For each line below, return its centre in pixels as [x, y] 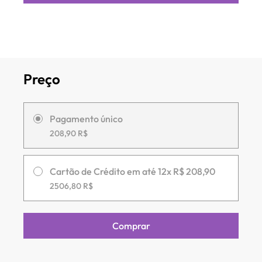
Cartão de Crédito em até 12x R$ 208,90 [132, 171]
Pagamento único [86, 118]
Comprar [131, 225]
